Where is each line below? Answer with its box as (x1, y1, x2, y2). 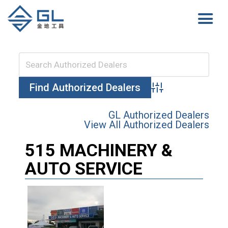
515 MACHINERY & (24, 139, 173, 160)
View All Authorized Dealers (84, 118, 210, 131)
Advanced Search (150, 88, 203, 96)
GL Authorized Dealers (108, 108, 210, 121)
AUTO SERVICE (24, 158, 142, 179)
